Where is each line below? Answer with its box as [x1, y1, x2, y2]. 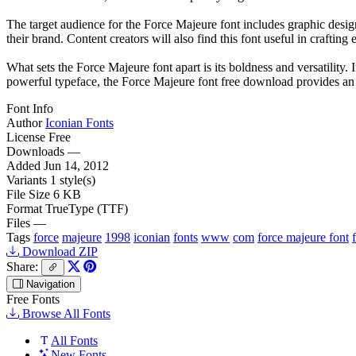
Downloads [6, 144, 64, 158]
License [6, 130, 45, 144]
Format [6, 201, 42, 215]
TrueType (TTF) [45, 201, 128, 215]
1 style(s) [50, 172, 95, 187]
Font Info [6, 101, 53, 115]
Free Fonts [6, 292, 60, 306]
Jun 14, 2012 [44, 158, 109, 172]
